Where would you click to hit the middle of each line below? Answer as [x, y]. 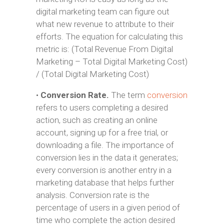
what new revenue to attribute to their [105, 24]
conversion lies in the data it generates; [107, 157]
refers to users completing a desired [102, 107]
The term [128, 95]
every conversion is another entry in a [103, 170]
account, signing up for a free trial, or [102, 132]
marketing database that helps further [105, 182]
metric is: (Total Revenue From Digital [104, 49]
